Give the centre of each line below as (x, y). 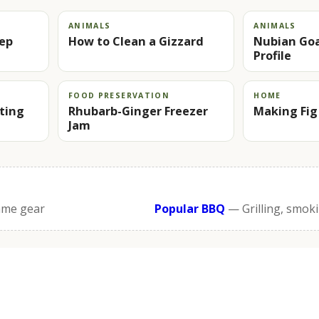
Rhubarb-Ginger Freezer (138, 111)
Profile (273, 55)
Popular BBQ (190, 208)
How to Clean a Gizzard (136, 41)
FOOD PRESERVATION (119, 95)
